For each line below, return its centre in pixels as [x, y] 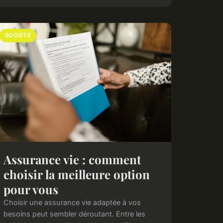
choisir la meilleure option [76, 174]
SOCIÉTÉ [18, 36]
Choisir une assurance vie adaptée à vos [72, 202]
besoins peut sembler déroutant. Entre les [74, 214]
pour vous [31, 189]
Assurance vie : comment [72, 159]
